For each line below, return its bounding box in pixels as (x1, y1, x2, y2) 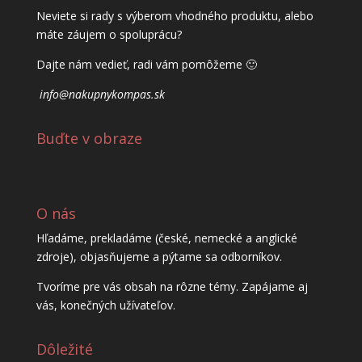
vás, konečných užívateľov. (36, 297, 175, 313)
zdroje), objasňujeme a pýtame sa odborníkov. (36, 248, 282, 264)
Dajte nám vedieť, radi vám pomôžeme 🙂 (36, 57, 257, 73)
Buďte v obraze (36, 128, 142, 149)
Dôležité (36, 339, 93, 359)
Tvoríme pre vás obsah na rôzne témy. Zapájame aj (36, 278, 308, 294)
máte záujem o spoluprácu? (36, 27, 182, 43)
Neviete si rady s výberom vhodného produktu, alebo (36, 8, 314, 24)
